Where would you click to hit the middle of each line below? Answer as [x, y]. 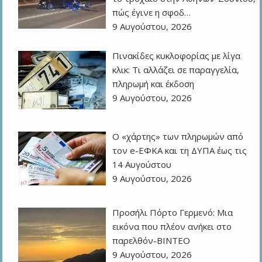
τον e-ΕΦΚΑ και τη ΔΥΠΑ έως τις [180, 150]
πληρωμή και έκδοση [154, 83]
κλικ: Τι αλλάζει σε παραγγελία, [176, 69]
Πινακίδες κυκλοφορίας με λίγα [177, 55]
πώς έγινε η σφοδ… [152, 12]
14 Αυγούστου [142, 164]
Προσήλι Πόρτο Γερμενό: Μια [173, 212]
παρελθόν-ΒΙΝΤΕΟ [151, 240]
